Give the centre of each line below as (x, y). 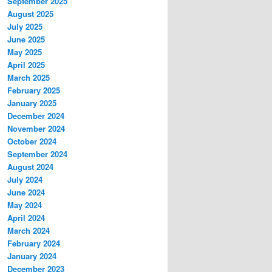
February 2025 (34, 90)
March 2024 (29, 230)
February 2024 (34, 243)
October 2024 (32, 141)
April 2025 (26, 64)
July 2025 (25, 26)
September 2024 (37, 154)
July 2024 (25, 179)
